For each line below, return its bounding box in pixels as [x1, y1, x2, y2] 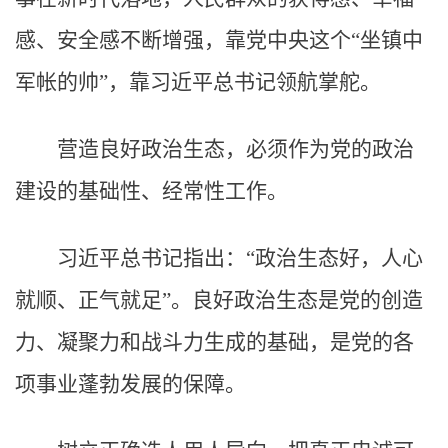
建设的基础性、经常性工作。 [15, 179, 288, 203]
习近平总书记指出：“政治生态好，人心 [57, 246, 423, 270]
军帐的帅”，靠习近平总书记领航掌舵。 [15, 70, 381, 94]
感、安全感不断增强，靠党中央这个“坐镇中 [15, 28, 423, 52]
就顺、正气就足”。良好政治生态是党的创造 [15, 288, 423, 312]
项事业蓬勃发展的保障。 [15, 372, 246, 396]
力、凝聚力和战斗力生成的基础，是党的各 [15, 330, 414, 354]
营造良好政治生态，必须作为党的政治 [57, 137, 414, 161]
